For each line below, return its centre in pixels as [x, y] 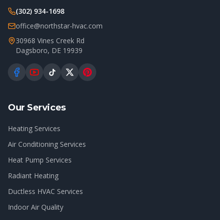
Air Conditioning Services [47, 144]
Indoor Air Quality [36, 207]
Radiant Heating [33, 176]
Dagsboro [32, 50]
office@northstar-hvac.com [59, 26]
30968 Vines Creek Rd [50, 41]
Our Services [37, 108]
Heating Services [34, 128]
